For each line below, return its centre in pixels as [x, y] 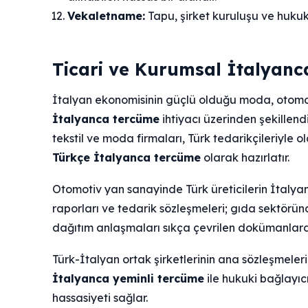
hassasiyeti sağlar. [100, 298]
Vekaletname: [106, 16]
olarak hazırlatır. [245, 158]
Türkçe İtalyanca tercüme [126, 158]
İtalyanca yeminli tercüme [128, 279]
